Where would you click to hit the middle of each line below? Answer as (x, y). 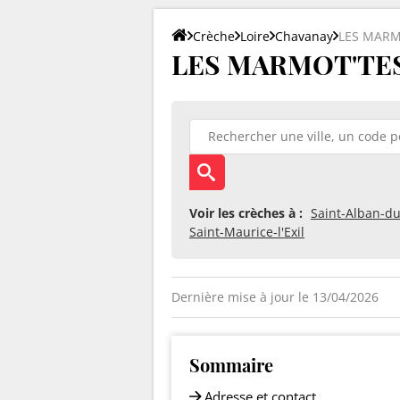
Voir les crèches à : (246, 212)
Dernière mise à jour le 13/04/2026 (275, 296)
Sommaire (231, 364)
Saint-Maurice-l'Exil (247, 231)
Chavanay (304, 36)
